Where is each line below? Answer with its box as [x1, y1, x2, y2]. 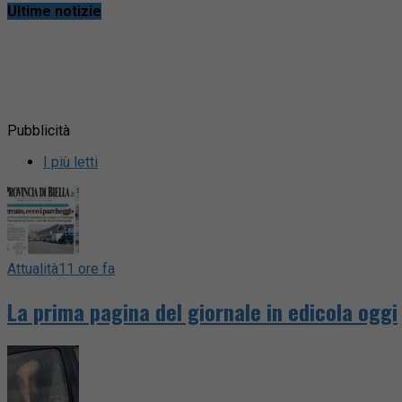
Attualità [7, 259, 58, 277]
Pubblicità [7, 121, 70, 139]
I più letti [43, 153, 98, 170]
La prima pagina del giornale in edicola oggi [7, 294, 398, 328]
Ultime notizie [7, 2, 101, 20]
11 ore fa [58, 259, 115, 277]
